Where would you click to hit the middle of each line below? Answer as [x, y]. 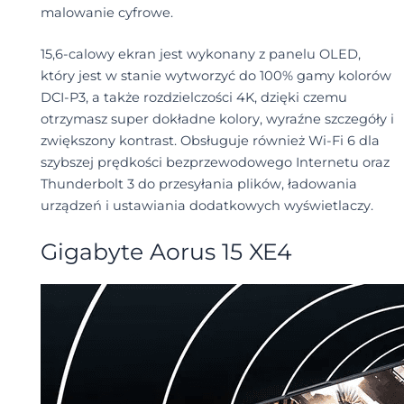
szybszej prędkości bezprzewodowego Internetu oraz [215, 162]
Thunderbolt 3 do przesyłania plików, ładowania [198, 184]
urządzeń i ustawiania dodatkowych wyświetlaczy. [207, 205]
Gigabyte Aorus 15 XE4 [166, 252]
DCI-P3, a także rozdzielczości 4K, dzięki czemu [193, 97]
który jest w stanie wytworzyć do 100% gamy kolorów [216, 75]
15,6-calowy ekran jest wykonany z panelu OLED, [200, 54]
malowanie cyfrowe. [106, 13]
